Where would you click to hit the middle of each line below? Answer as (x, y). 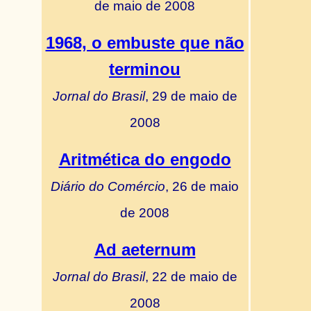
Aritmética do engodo (145, 159)
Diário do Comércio (108, 186)
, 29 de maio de (191, 96)
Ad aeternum (145, 250)
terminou (145, 69)
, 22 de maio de (191, 276)
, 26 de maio (202, 186)
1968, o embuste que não (145, 43)
